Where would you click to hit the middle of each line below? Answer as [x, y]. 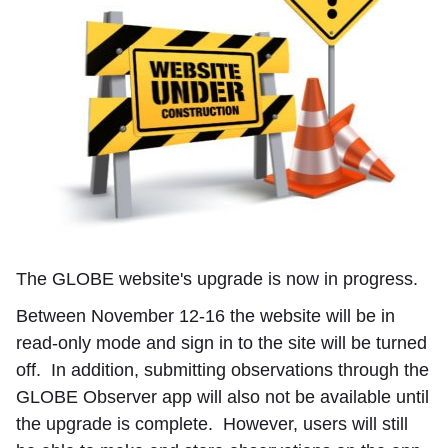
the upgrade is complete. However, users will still [212, 424]
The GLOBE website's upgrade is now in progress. [217, 279]
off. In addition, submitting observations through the [222, 370]
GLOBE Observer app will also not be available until [222, 397]
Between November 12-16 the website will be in [205, 316]
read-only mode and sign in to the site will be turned [221, 343]
